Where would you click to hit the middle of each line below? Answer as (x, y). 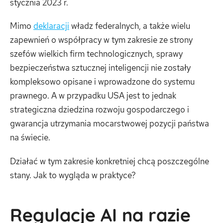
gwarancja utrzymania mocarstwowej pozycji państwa (110, 124)
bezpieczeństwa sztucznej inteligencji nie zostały (100, 68)
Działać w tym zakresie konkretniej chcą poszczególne (110, 161)
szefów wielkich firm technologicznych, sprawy (96, 54)
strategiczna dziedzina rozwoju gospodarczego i (100, 110)
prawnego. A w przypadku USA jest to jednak (93, 96)
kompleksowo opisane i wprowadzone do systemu (102, 82)
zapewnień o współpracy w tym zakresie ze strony (101, 40)
